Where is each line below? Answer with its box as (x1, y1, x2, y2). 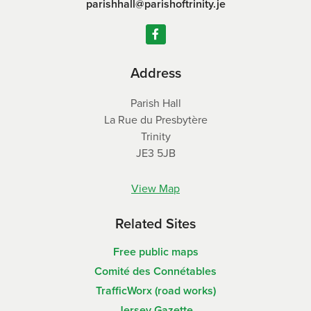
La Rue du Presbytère (103, 112, 208, 128)
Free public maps (112, 244, 199, 260)
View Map (131, 180, 180, 197)
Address (130, 62, 181, 84)
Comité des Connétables (94, 263, 217, 280)
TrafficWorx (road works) (95, 283, 216, 299)
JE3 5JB (135, 145, 176, 162)
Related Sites (115, 213, 196, 235)
